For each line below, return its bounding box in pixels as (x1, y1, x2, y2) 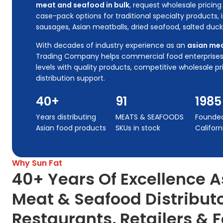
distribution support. (36, 73, 105, 83)
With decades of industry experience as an (36, 40, 187, 50)
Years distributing (36, 111, 96, 122)
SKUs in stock (115, 122, 160, 133)
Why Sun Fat (12, 157, 62, 169)
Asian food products (36, 122, 106, 133)
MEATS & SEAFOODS (115, 111, 184, 122)
